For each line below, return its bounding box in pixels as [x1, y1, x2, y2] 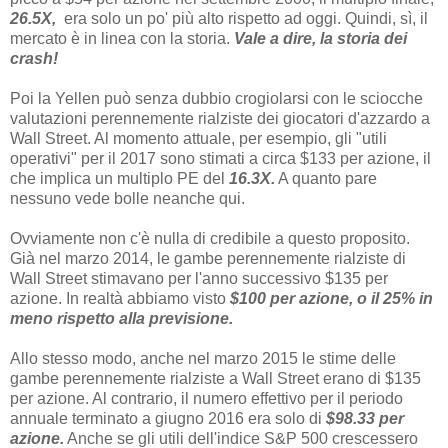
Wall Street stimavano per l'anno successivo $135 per [10, 269, 388, 287]
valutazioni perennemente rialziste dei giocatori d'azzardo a [10, 109, 430, 127]
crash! [10, 49, 58, 67]
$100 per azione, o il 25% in [230, 289, 433, 307]
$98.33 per [326, 409, 404, 427]
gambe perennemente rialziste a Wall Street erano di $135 [10, 369, 421, 387]
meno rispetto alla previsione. [10, 309, 233, 327]
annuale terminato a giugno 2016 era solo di [10, 409, 326, 427]
